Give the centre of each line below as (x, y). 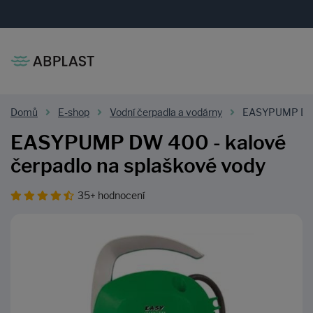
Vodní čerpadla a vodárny (166, 113)
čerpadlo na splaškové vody (138, 166)
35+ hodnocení (111, 196)
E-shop (74, 113)
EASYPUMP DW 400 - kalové (148, 143)
